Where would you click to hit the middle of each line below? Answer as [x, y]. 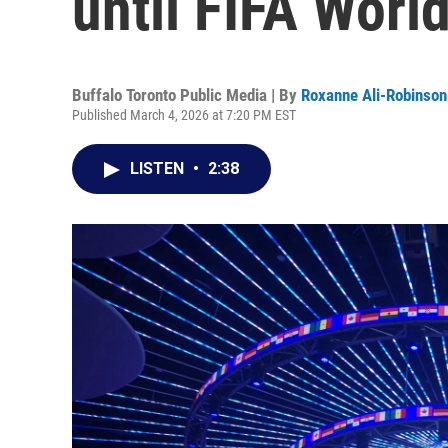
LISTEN [159, 168]
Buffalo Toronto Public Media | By [186, 95]
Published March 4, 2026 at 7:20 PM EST [184, 115]
